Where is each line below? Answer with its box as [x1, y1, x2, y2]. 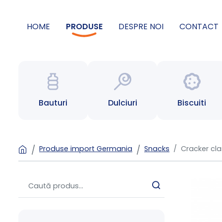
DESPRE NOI [118, 20, 164, 32]
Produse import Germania [39, 144, 132, 154]
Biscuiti [177, 97, 206, 109]
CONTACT [179, 20, 219, 32]
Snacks [144, 144, 169, 154]
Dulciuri [108, 97, 137, 109]
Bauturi [39, 97, 67, 109]
